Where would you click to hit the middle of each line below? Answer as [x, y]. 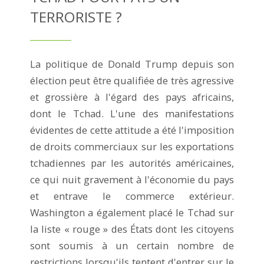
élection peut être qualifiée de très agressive [132, 80]
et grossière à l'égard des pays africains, [132, 97]
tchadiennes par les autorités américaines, [132, 163]
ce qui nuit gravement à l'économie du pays [132, 179]
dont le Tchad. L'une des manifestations [132, 113]
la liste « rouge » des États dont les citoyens [132, 229]
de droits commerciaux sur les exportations [132, 146]
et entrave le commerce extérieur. [132, 196]
